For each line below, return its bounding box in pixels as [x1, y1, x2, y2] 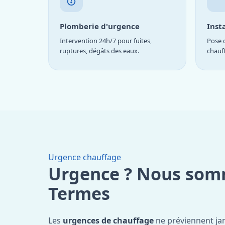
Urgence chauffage [48, 151, 121, 163]
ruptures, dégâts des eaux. [60, 46, 139, 55]
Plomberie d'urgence [60, 21, 140, 31]
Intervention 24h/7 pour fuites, [60, 36, 152, 45]
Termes [48, 181, 110, 205]
